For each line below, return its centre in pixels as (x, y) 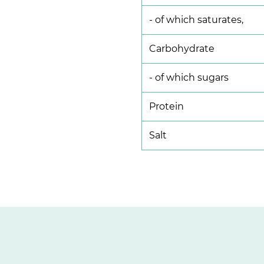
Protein (166, 106)
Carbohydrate (182, 49)
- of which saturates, (196, 20)
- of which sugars (189, 77)
